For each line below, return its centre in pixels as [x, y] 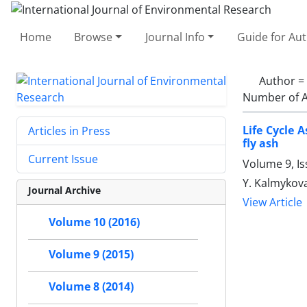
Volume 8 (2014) [91, 286]
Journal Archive [64, 190]
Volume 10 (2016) [94, 222]
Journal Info [175, 37]
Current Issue [63, 159]
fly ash [261, 143]
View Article [272, 202]
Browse [94, 37]
